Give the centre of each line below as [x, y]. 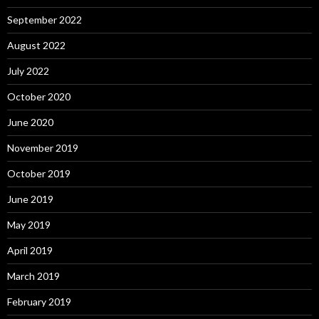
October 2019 [39, 173]
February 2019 [39, 301]
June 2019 [30, 199]
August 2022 [36, 45]
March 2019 [33, 276]
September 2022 [45, 19]
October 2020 [39, 96]
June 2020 [30, 122]
